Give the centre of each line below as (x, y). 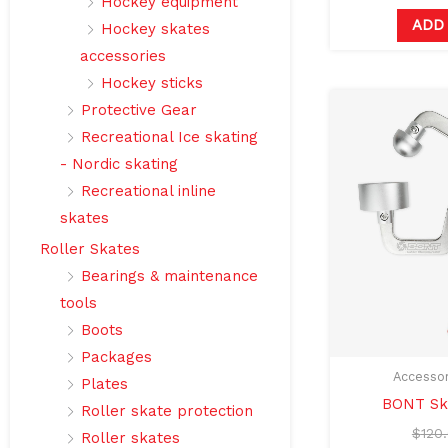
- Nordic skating (119, 164)
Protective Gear (139, 110)
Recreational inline (148, 191)
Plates (104, 384)
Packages (116, 357)
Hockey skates (155, 29)
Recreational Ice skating (169, 137)
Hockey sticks (152, 83)
